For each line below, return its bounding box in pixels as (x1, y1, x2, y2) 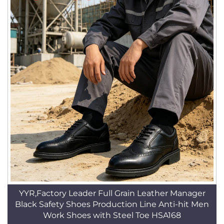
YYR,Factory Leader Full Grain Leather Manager (18, 188, 205, 198)
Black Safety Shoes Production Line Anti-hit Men (15, 199, 209, 209)
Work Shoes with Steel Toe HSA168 (43, 210, 181, 220)
